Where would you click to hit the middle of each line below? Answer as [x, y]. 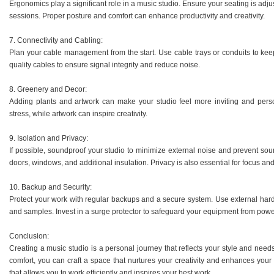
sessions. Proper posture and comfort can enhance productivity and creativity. [137, 16]
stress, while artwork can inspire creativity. [78, 114]
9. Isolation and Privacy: [49, 138]
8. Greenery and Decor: [48, 89]
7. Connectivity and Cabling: [56, 40]
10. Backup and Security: [50, 187]
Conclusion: [29, 236]
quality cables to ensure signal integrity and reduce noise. [105, 65]
